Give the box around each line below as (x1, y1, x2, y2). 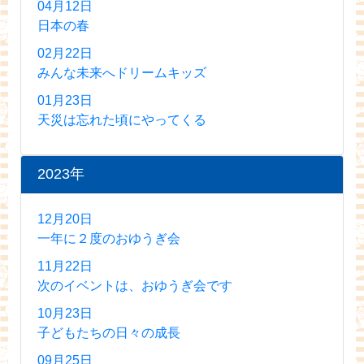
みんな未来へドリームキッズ (37, 65, 206, 80)
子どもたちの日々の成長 (37, 325, 180, 340)
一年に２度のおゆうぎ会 (37, 231, 180, 245)
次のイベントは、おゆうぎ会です (37, 278, 232, 292)
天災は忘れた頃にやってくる (37, 112, 206, 127)
